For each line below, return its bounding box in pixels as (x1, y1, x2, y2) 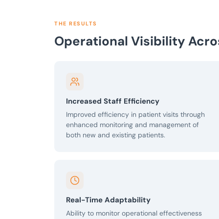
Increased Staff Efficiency (66, 96, 159, 107)
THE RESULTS (54, 20, 97, 27)
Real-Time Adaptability (66, 195, 151, 205)
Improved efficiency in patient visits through (66, 110, 205, 119)
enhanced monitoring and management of (66, 120, 199, 130)
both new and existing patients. (66, 131, 165, 140)
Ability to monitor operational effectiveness (66, 209, 202, 218)
